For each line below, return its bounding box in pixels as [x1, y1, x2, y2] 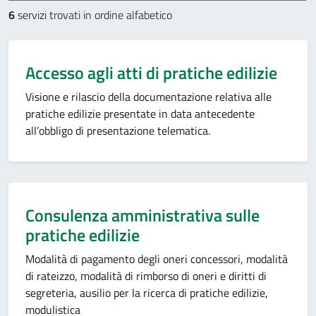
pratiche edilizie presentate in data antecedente [25, 105, 255, 122]
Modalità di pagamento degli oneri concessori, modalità [25, 250, 288, 267]
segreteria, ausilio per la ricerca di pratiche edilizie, [25, 284, 268, 301]
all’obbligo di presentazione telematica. [25, 122, 210, 139]
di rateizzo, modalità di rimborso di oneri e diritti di [25, 267, 267, 284]
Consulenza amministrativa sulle [25, 202, 260, 228]
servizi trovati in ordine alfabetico [18, 6, 172, 23]
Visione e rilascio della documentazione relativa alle [25, 88, 272, 105]
